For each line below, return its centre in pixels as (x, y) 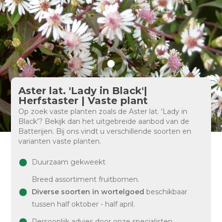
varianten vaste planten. (60, 141)
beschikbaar (166, 192)
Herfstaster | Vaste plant (83, 101)
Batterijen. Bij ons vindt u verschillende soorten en (105, 131)
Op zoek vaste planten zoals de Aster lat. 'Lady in (103, 111)
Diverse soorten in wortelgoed (88, 192)
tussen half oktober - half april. (83, 204)
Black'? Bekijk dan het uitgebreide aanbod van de (104, 121)
